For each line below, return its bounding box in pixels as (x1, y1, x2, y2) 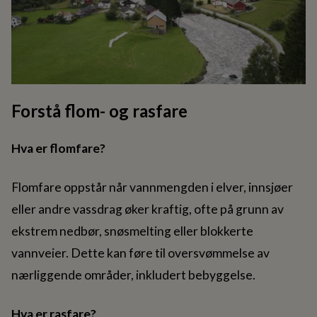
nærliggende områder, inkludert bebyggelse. (11, 267, 255, 282)
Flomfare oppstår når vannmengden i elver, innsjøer (11, 179, 293, 195)
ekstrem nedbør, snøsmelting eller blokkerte (11, 223, 253, 238)
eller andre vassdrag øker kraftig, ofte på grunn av (11, 201, 284, 217)
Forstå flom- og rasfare (11, 100, 188, 121)
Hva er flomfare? (11, 140, 105, 156)
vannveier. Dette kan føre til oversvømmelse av (11, 245, 270, 260)
